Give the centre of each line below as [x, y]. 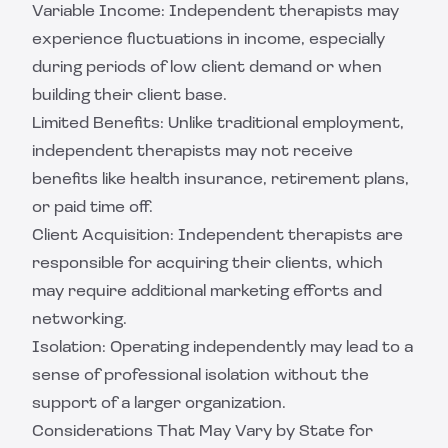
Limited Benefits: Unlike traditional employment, [218, 124]
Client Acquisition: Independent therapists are [217, 236]
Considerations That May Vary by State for [202, 432]
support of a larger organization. [159, 404]
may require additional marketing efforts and [207, 292]
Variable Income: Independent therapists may [215, 12]
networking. [79, 320]
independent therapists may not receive [192, 152]
